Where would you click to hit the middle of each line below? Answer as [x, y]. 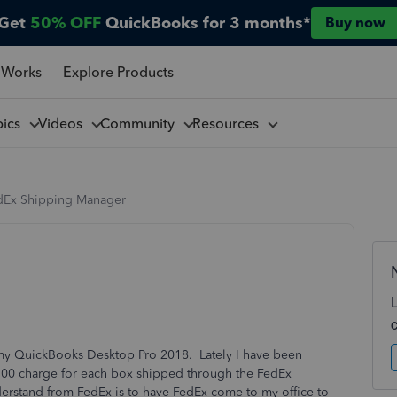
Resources [229, 123]
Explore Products [118, 72]
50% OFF [66, 23]
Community [140, 123]
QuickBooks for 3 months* [208, 23]
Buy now [355, 23]
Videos [63, 123]
